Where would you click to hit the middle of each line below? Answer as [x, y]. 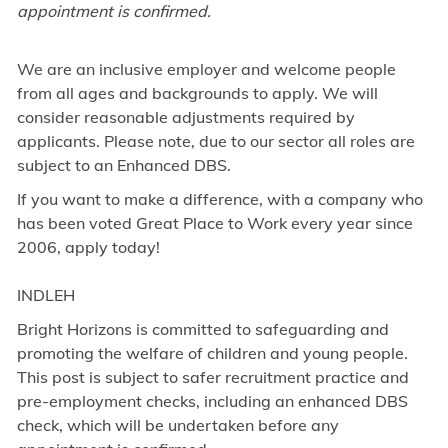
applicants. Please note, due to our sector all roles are [215, 141]
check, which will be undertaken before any [177, 425]
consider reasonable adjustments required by [185, 117]
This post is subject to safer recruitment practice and [212, 377]
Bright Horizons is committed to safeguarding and [202, 329]
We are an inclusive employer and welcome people [206, 69]
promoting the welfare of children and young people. [212, 353]
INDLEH [45, 295]
